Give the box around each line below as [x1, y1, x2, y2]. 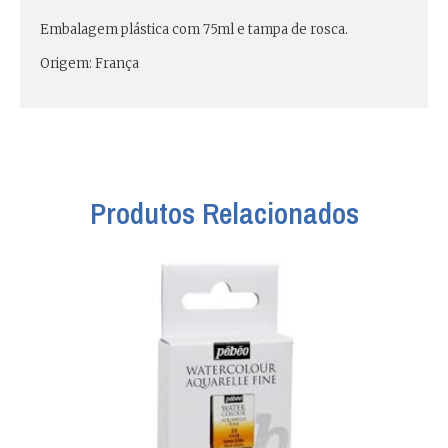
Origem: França [40, 54, 139, 72]
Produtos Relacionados [89, 193, 359, 234]
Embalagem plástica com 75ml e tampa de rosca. [40, 20, 348, 38]
